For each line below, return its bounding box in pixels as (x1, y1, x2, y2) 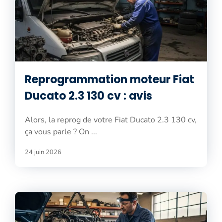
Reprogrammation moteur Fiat (25, 71, 194, 87)
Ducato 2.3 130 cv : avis (25, 88, 152, 104)
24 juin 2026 (25, 147, 61, 157)
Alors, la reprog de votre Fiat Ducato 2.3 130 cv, (25, 114, 197, 125)
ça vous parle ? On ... (25, 126, 97, 137)
